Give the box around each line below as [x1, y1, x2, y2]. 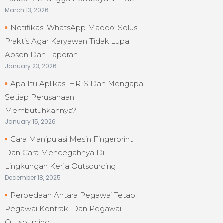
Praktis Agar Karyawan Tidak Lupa [5, 36, 130, 46]
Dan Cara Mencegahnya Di [5, 148, 105, 157]
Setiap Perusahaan [5, 92, 75, 102]
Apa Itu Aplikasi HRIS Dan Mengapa [10, 79, 144, 88]
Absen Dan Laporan [5, 50, 78, 59]
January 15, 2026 [5, 117, 56, 126]
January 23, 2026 [5, 62, 57, 70]
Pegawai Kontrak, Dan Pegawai [5, 204, 122, 213]
